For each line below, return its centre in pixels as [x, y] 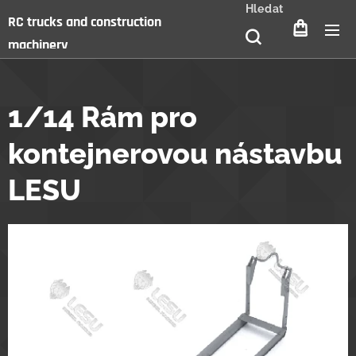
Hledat [264, 9]
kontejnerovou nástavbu [175, 153]
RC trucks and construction [85, 21]
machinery [38, 44]
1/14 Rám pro [103, 117]
